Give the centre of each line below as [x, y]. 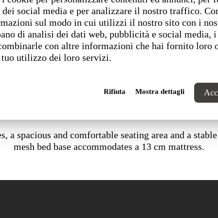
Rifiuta [115, 91]
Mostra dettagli [160, 91]
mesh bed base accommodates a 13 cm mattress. [109, 147]
